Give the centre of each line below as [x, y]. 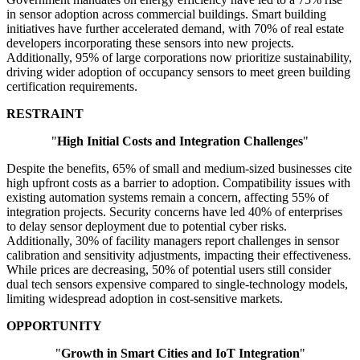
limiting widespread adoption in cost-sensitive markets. [145, 299]
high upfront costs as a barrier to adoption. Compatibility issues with [178, 183]
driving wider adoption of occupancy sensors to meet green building [178, 72]
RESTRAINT [45, 114]
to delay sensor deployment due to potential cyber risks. [147, 227]
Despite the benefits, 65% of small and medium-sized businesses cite [179, 169]
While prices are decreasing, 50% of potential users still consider [169, 270]
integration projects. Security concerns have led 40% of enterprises [174, 212]
